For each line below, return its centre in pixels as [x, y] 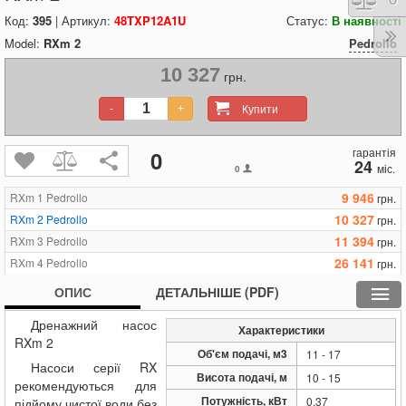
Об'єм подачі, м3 [242, 353]
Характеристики [281, 330]
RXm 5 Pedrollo [49, 284]
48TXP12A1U [150, 20]
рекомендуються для [86, 385]
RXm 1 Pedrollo [49, 197]
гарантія [374, 152]
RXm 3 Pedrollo [49, 241]
